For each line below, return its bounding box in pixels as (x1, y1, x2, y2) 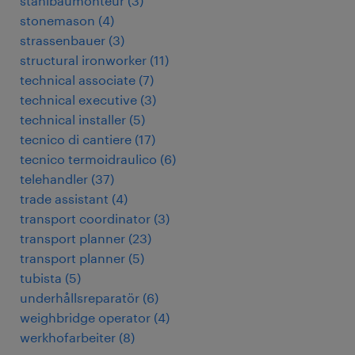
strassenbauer (20, 32, 105, 48)
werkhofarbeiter (20, 330, 116, 345)
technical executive (20, 92, 137, 107)
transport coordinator (20, 211, 151, 226)
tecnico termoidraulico (20, 151, 157, 166)
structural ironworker (20, 52, 147, 67)
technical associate (20, 72, 136, 87)
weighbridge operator (20, 310, 151, 325)
